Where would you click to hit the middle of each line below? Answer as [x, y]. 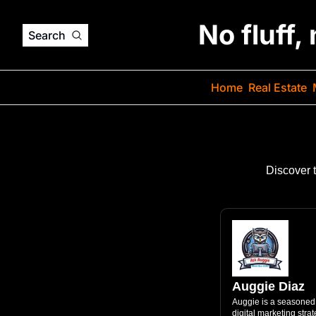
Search [47, 35]
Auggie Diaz [268, 286]
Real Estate [278, 87]
